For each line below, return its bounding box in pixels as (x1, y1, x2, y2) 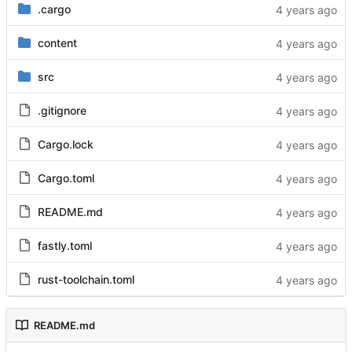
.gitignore (37, 103, 86, 117)
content (37, 35, 77, 49)
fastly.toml (37, 238, 92, 252)
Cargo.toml (37, 170, 94, 185)
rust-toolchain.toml (37, 272, 134, 286)
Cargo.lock (37, 137, 93, 151)
